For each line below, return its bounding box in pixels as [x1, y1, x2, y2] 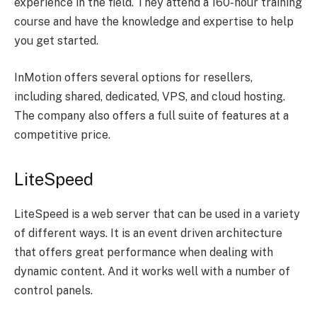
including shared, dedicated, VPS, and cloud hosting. [14, 90, 285, 104]
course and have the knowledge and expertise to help [14, 15, 294, 29]
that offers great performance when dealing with [14, 246, 273, 260]
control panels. [14, 284, 93, 298]
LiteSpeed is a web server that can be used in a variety [14, 207, 300, 221]
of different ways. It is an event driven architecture [14, 226, 282, 241]
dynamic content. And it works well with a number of [14, 265, 290, 279]
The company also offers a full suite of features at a [14, 109, 289, 123]
